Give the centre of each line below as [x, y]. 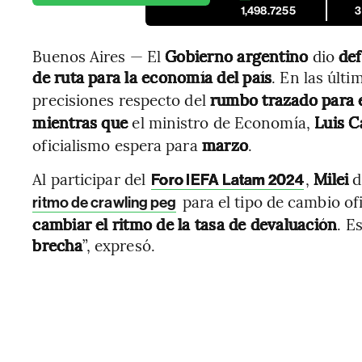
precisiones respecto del [121, 99]
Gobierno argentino [237, 56]
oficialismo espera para [115, 145]
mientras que [82, 122]
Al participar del [91, 179]
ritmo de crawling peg [105, 202]
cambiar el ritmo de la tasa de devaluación [185, 224]
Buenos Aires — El [99, 56]
